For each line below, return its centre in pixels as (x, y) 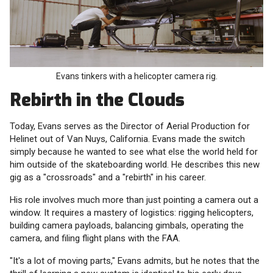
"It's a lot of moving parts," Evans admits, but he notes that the (135, 261)
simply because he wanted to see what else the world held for (134, 152)
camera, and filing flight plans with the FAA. (95, 239)
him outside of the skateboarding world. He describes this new (135, 165)
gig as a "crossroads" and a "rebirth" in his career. (108, 178)
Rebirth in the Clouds (97, 100)
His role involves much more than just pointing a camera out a (134, 200)
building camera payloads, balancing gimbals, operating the (127, 226)
